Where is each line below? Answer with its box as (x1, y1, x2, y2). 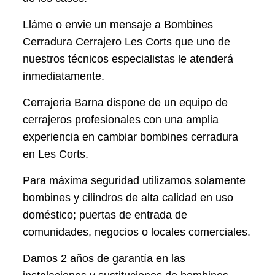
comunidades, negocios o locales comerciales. (23, 226, 251, 239)
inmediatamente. (23, 70, 105, 83)
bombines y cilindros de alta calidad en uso (23, 192, 234, 204)
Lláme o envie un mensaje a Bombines (23, 18, 214, 31)
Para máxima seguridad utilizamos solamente (23, 174, 246, 187)
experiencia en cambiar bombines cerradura (23, 131, 239, 144)
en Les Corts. (23, 148, 89, 161)
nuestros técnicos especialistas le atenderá (23, 53, 234, 66)
